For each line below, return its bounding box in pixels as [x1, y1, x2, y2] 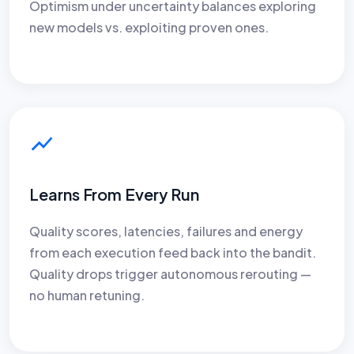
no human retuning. [29, 286, 145, 303]
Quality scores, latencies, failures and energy [29, 222, 303, 239]
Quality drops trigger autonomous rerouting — [29, 265, 311, 282]
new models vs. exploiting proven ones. [29, 18, 269, 36]
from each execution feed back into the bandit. [29, 243, 316, 261]
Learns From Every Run [29, 183, 199, 204]
